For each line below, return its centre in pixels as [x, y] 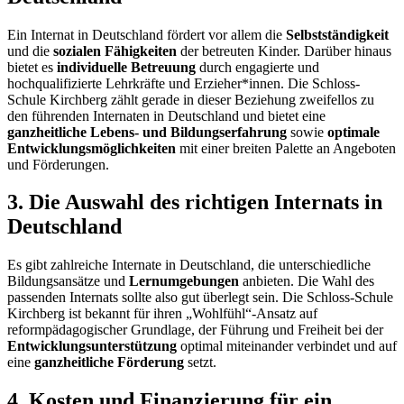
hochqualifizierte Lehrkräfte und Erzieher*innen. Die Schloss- [184, 83]
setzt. [200, 363]
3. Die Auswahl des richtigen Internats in [195, 202]
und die [30, 50]
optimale [353, 132]
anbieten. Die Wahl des [307, 281]
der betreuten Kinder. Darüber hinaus [284, 50]
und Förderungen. [58, 164]
